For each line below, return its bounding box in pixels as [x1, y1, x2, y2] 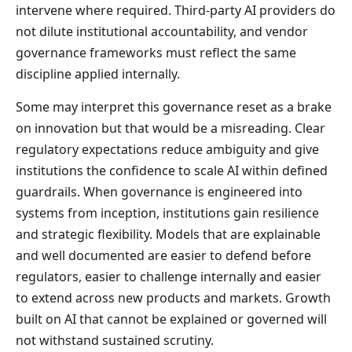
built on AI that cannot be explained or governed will [16, 310, 327, 328]
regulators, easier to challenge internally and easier [16, 267, 321, 285]
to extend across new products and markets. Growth [16, 288, 331, 306]
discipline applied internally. [16, 64, 180, 82]
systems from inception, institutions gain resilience [16, 203, 319, 222]
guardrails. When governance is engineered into [16, 182, 302, 200]
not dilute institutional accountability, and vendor [16, 22, 308, 40]
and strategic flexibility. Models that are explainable [16, 225, 321, 243]
